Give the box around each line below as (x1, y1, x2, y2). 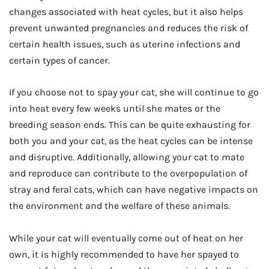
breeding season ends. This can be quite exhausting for (9, 119, 250, 131)
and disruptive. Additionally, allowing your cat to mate (9, 151, 244, 163)
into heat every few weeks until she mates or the (9, 103, 220, 115)
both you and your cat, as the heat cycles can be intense (9, 135, 253, 147)
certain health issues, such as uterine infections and (9, 38, 240, 50)
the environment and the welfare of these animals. (9, 200, 230, 212)
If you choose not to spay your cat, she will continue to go (9, 86, 259, 98)
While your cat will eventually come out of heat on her (9, 232, 243, 244)
